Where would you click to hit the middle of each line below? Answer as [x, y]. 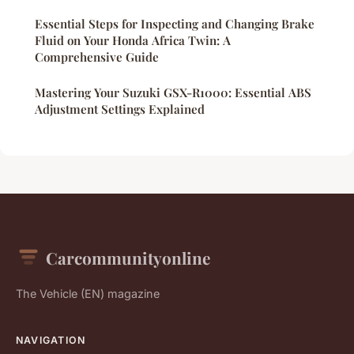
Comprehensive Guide [97, 56]
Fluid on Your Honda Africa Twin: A [133, 40]
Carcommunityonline [128, 257]
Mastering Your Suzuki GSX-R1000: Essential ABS [173, 92]
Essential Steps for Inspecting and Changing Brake [175, 23]
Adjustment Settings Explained [120, 109]
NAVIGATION [51, 340]
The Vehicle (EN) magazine [88, 293]
